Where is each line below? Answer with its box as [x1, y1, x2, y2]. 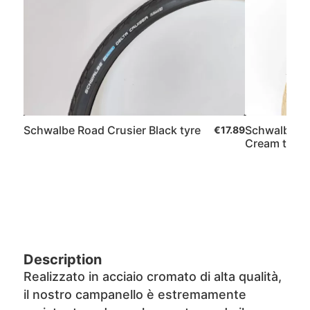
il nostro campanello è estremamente [23, 287, 246, 302]
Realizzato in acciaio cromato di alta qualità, [23, 269, 282, 284]
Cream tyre [244, 136, 303, 150]
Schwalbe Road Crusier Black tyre [23, 123, 201, 137]
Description [23, 251, 102, 268]
